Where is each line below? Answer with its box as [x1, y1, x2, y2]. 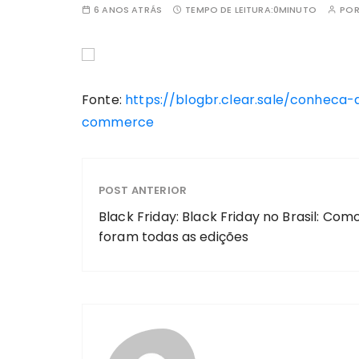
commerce [82, 113, 155, 131]
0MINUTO [272, 3, 317, 16]
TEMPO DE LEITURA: [185, 3, 273, 16]
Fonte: [82, 91, 126, 109]
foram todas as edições [99, 228, 249, 246]
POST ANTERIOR [99, 183, 187, 198]
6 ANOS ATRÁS [94, 3, 162, 16]
